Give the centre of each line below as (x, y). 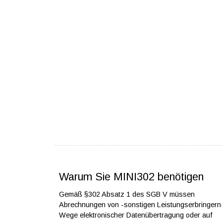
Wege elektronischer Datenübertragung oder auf (136, 215)
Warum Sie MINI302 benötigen (132, 176)
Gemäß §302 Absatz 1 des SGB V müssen (127, 194)
